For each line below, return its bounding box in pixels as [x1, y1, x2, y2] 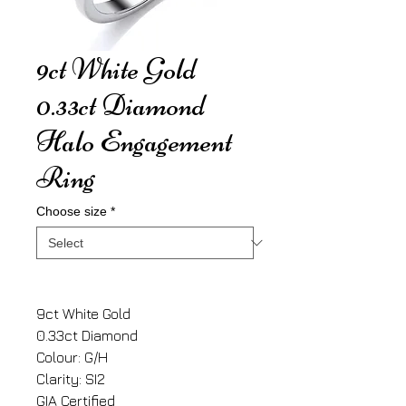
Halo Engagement [36, 122, 232, 160]
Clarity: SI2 [36, 371, 105, 387]
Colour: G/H [36, 349, 108, 365]
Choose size [36, 204, 107, 218]
